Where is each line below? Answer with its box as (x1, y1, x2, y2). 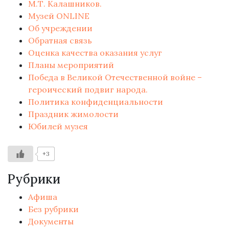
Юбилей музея (28, 121, 88, 131)
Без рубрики (28, 203, 79, 214)
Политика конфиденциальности (28, 96, 163, 107)
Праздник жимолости (28, 108, 119, 119)
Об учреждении (28, 22, 93, 33)
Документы (28, 216, 74, 226)
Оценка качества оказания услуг (28, 47, 162, 58)
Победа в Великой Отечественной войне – (28, 72, 202, 82)
